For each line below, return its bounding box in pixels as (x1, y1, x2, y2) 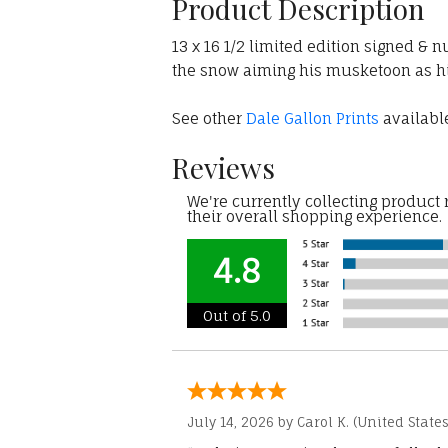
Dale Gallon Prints (246, 109, 379, 129)
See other (172, 109, 246, 129)
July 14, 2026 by (187, 414, 297, 431)
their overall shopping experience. (187, 207, 442, 227)
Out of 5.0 (203, 307, 271, 325)
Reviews (172, 149, 275, 187)
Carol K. (297, 414, 349, 431)
